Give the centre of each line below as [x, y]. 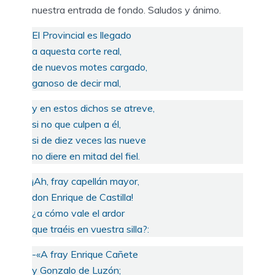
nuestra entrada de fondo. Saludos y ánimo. [126, 10]
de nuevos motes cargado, [90, 67]
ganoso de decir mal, [76, 83]
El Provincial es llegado [82, 35]
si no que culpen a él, [76, 124]
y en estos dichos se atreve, [93, 108]
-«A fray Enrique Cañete [85, 254]
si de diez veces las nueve [89, 140]
